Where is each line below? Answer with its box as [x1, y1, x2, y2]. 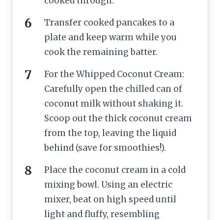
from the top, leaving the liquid [44, 127, 176, 138]
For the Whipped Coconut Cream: [44, 68, 184, 80]
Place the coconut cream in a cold [44, 164, 186, 175]
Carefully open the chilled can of [44, 83, 182, 94]
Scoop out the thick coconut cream [44, 112, 192, 124]
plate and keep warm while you [44, 31, 177, 43]
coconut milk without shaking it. [44, 98, 183, 109]
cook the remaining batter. [44, 46, 158, 57]
